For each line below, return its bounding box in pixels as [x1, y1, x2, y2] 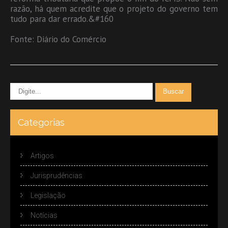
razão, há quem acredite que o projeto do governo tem [10, 3, 218, 14]
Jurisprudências [31, 171, 82, 180]
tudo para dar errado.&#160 [10, 13, 113, 24]
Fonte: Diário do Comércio [10, 33, 106, 45]
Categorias [18, 117, 65, 128]
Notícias [31, 211, 58, 219]
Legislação [31, 191, 66, 199]
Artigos [31, 151, 54, 160]
